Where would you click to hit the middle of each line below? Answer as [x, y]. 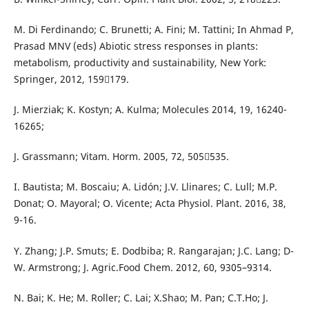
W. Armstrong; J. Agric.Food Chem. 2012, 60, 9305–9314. [142, 267]
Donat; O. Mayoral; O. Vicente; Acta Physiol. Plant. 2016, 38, [150, 203]
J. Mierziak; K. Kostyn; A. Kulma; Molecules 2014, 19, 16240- [150, 110]
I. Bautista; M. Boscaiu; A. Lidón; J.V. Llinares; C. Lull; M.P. [145, 187]
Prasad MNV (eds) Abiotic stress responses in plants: [136, 46]
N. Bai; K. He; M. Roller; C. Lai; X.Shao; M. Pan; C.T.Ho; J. [141, 297]
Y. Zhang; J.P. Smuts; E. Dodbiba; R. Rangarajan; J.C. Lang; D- [153, 250]
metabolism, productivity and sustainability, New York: [140, 63]
